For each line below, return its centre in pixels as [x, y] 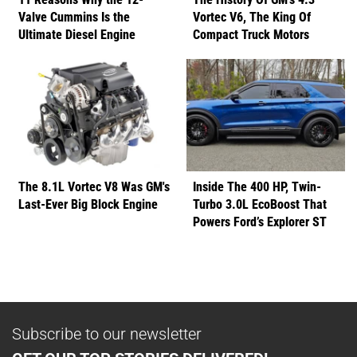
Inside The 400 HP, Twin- [257, 186]
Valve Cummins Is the [74, 16]
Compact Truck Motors [251, 33]
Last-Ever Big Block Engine [88, 203]
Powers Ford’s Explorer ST [260, 221]
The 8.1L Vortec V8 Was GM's [94, 186]
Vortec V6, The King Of [252, 16]
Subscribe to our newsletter [107, 333]
